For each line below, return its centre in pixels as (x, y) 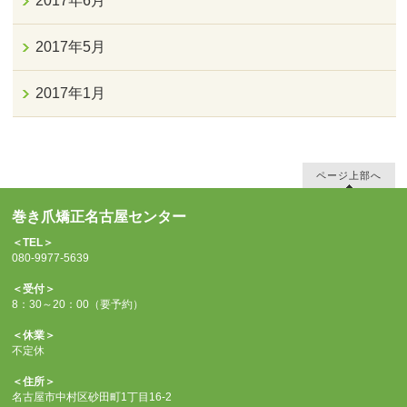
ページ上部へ (348, 174)
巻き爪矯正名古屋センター (99, 216)
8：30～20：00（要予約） (78, 304)
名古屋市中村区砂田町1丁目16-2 (92, 397)
